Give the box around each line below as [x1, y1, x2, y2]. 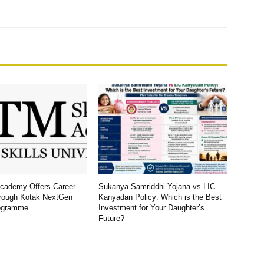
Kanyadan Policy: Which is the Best [98, 193, 222, 202]
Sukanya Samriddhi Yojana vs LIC [98, 182, 216, 192]
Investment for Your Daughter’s [98, 203, 205, 213]
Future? [98, 214, 125, 223]
